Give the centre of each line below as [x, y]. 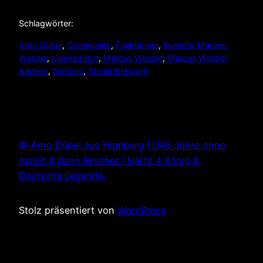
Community [89, 45]
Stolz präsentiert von [68, 210]
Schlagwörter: [46, 23]
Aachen [33, 70]
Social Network [118, 70]
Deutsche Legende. [62, 176]
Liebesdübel [75, 58]
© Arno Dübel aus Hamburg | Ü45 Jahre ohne [122, 145]
